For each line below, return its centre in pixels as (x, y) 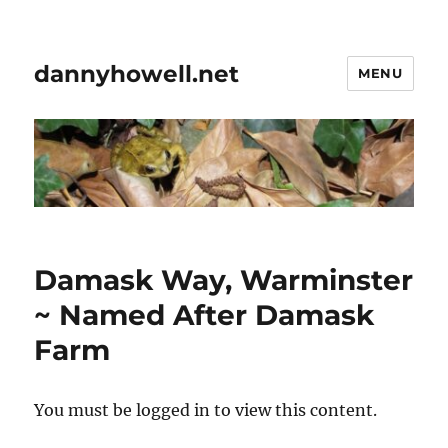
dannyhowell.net (137, 73)
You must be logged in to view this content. (206, 410)
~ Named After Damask (204, 315)
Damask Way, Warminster (224, 280)
